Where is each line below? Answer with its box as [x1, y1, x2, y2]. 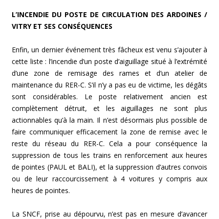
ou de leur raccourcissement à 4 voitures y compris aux [12, 174, 207, 184]
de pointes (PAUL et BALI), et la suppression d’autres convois [12, 162, 207, 172]
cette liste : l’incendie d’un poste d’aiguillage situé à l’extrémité [12, 57, 207, 66]
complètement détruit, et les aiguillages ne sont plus [12, 104, 207, 113]
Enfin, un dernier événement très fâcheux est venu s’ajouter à [12, 45, 207, 55]
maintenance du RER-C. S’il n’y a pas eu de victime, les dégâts [12, 80, 207, 90]
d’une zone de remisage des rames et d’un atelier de [12, 68, 207, 78]
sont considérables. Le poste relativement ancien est [12, 92, 207, 102]
